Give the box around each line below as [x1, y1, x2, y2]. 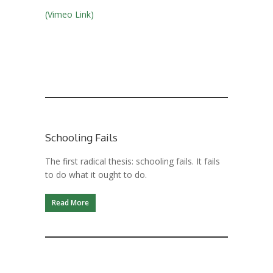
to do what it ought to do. [45, 169, 147, 180]
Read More [52, 197, 89, 208]
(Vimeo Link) [45, 9, 94, 20]
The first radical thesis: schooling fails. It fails [45, 155, 220, 167]
